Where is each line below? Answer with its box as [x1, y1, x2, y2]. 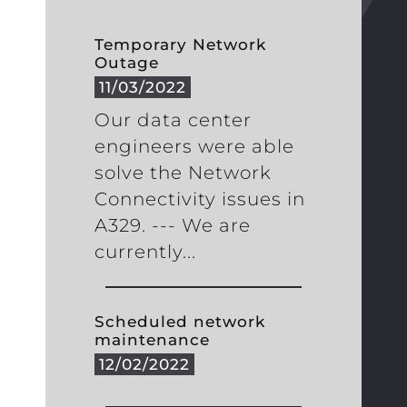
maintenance [94, 330, 210, 350]
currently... [94, 240, 196, 263]
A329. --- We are [94, 213, 251, 236]
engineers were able [94, 134, 294, 157]
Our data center [94, 108, 252, 131]
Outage [94, 52, 159, 72]
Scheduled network [94, 312, 265, 332]
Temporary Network [94, 34, 266, 54]
